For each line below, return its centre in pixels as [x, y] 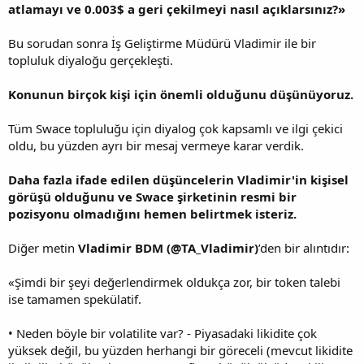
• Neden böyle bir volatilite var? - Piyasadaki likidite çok [162, 333]
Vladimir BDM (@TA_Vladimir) [168, 248]
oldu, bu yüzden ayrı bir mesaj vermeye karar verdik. [156, 145]
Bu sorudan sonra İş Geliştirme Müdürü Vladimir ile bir [162, 43]
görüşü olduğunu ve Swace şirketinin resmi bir [152, 197]
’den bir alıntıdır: [304, 248]
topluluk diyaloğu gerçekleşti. [91, 60]
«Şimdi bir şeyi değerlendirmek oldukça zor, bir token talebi [174, 282]
